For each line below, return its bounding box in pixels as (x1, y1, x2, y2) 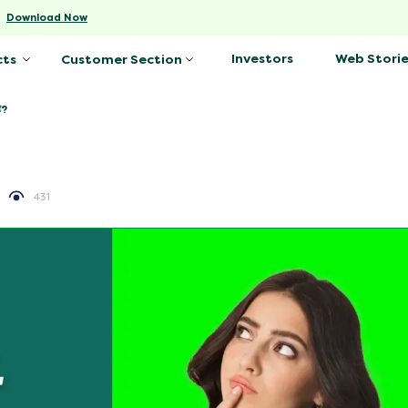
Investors (231, 50, 293, 66)
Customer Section (61, 51, 182, 67)
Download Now (6, 11, 87, 24)
